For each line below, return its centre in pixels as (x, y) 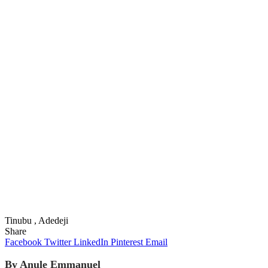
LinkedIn (91, 242)
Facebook (23, 242)
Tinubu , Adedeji (36, 220)
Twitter (58, 242)
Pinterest (127, 242)
